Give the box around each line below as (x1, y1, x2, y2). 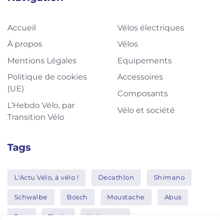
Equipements (117, 55, 172, 65)
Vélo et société (117, 105, 175, 115)
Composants (117, 88, 168, 98)
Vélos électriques (117, 23, 184, 32)
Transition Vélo (7, 112, 64, 122)
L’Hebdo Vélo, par (7, 100, 75, 110)
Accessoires (117, 72, 163, 82)
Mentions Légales (7, 55, 77, 65)
